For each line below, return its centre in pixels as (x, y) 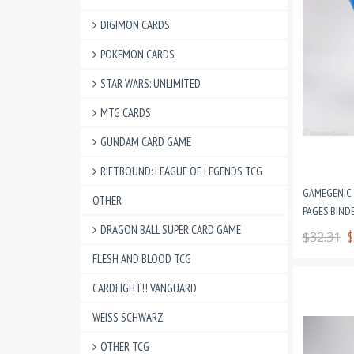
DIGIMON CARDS (135, 25)
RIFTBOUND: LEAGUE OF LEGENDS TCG (181, 171)
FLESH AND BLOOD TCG (142, 259)
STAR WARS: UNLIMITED (151, 83)
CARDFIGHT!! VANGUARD (145, 288)
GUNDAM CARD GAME (146, 142)
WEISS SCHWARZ (128, 317)
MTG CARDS (126, 113)
